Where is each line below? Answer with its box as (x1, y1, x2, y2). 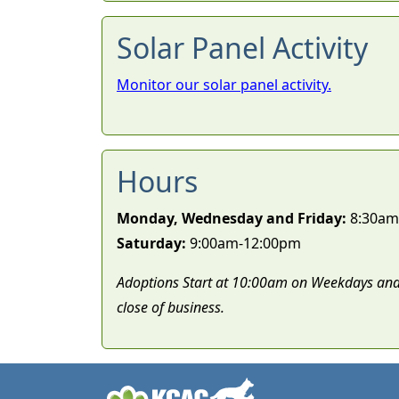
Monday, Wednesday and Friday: (117, 208, 346, 228)
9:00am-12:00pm (186, 233, 301, 253)
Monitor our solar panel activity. (117, 75, 331, 94)
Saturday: (117, 233, 186, 253)
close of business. (117, 297, 224, 317)
